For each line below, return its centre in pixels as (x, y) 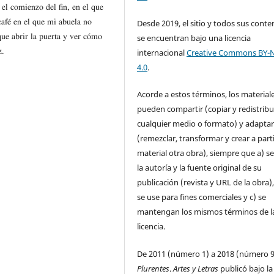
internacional (162, 53)
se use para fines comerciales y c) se (202, 197)
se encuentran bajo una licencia (194, 38)
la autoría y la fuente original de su (200, 168)
